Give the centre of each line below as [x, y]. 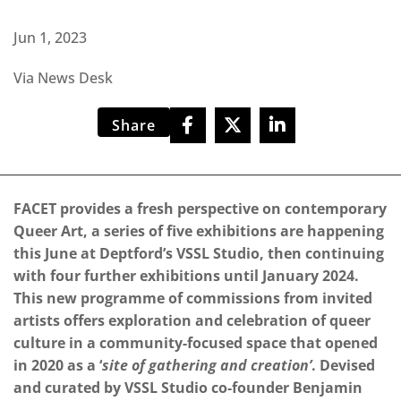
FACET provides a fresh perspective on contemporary [200, 209]
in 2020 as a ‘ [58, 366]
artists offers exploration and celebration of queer [192, 321]
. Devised [343, 366]
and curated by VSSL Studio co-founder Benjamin [188, 388]
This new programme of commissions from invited [193, 299]
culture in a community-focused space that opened [196, 343]
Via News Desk [63, 78]
